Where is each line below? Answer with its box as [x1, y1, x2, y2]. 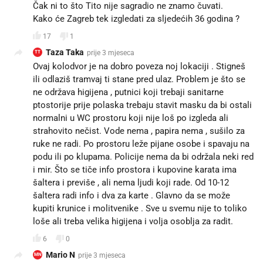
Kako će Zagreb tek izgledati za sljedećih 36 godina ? [33, 14, 240, 24]
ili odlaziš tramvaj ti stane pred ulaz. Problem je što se [33, 74, 245, 85]
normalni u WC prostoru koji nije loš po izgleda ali [33, 113, 228, 123]
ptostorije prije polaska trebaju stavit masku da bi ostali [33, 100, 252, 110]
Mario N [46, 250, 75, 259]
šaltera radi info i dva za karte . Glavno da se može [33, 190, 230, 201]
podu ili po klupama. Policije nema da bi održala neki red [33, 151, 254, 162]
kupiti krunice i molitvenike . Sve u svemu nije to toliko [33, 203, 247, 214]
